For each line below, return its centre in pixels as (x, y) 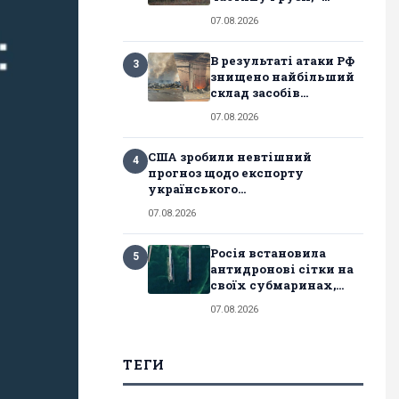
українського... (197, 188)
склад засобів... (259, 92)
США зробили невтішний (230, 156)
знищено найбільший (282, 76)
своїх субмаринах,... (277, 285)
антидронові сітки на (282, 269)
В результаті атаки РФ (282, 60)
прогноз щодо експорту (226, 172)
